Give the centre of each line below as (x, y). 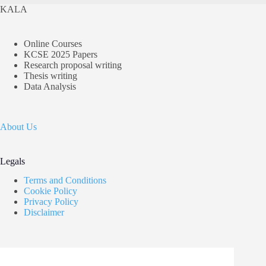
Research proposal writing (73, 65)
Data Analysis (50, 86)
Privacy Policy (51, 202)
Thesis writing (50, 75)
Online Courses (53, 43)
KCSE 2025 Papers (61, 54)
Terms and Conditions (65, 180)
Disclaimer (44, 213)
